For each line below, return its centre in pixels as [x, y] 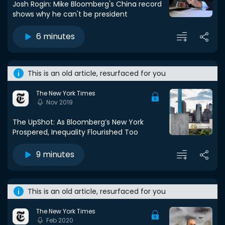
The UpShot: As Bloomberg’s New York [78, 122]
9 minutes [55, 154]
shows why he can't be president [70, 14]
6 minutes [55, 36]
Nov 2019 [60, 102]
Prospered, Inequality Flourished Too [75, 132]
